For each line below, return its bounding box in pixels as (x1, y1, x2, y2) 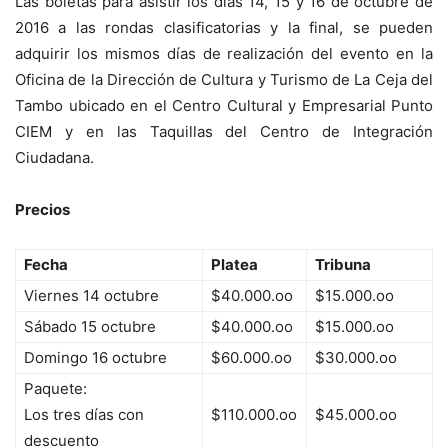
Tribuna (315, 255, 371, 275)
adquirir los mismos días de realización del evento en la (15, 44, 433, 64)
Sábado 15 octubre (24, 317, 156, 337)
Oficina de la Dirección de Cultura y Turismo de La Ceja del (15, 70, 433, 90)
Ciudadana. (15, 148, 94, 168)
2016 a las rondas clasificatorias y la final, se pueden (15, 18, 433, 38)
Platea (211, 255, 258, 275)
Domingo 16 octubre (24, 348, 167, 368)
